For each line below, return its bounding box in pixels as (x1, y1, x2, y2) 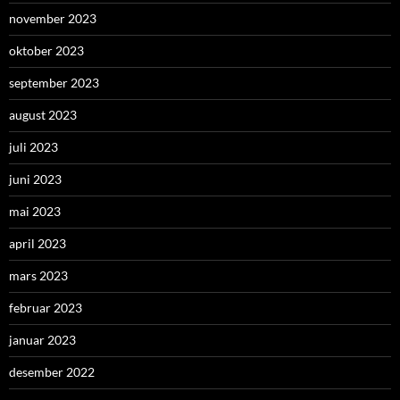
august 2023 (9, 107, 77, 123)
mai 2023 (9, 204, 61, 220)
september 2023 (9, 75, 99, 91)
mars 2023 (9, 268, 68, 284)
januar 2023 (9, 332, 76, 348)
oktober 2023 (9, 43, 84, 59)
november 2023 (9, 11, 96, 27)
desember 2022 (9, 364, 95, 380)
